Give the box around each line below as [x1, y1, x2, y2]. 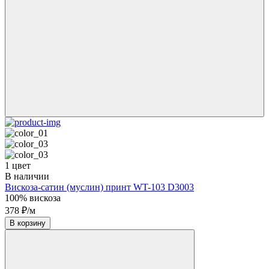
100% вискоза [5, 192, 61, 203]
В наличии [5, 171, 49, 181]
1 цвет [5, 160, 31, 171]
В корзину [17, 218, 46, 228]
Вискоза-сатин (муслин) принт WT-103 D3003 [5, 181, 194, 192]
